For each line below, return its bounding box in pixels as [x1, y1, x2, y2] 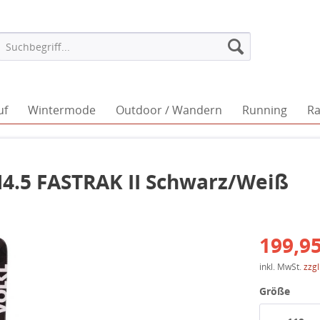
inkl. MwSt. [259, 261, 304, 273]
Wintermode [28, 102, 96, 118]
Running [242, 102, 287, 118]
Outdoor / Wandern [116, 102, 222, 118]
